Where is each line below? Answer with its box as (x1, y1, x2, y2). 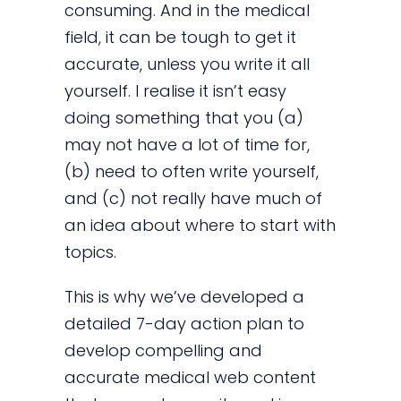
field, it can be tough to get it (64, 25, 297, 48)
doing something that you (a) (64, 106, 304, 129)
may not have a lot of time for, (64, 132, 311, 156)
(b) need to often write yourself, (64, 159, 320, 183)
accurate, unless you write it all (64, 52, 311, 75)
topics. (64, 240, 117, 263)
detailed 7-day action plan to (64, 311, 305, 335)
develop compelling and (64, 338, 263, 362)
